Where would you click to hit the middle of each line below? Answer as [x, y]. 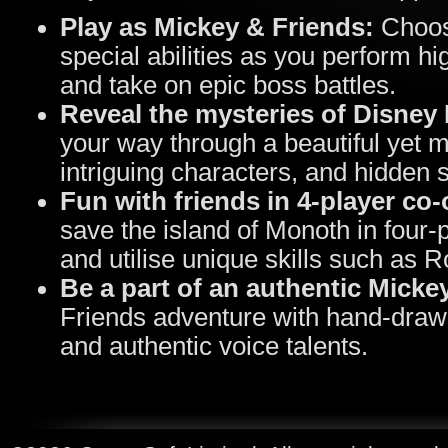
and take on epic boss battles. [228, 85]
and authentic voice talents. [214, 346]
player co [376, 201]
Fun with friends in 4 [185, 201]
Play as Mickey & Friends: [220, 27]
